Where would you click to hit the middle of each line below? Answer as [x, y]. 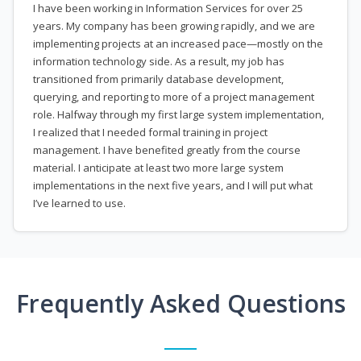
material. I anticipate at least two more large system [158, 168]
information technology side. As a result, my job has [159, 62]
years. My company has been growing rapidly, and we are [174, 26]
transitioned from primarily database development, [158, 79]
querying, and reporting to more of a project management [174, 97]
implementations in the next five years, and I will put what [173, 186]
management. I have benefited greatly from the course [167, 150]
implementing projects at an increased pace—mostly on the [178, 44]
